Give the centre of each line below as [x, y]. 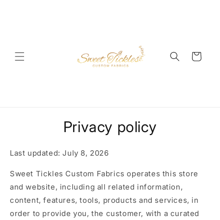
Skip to [28, 6]
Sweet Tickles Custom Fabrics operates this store [104, 174]
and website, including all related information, [96, 187]
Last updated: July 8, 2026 [59, 153]
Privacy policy [110, 127]
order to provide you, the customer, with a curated [105, 214]
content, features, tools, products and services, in [104, 200]
